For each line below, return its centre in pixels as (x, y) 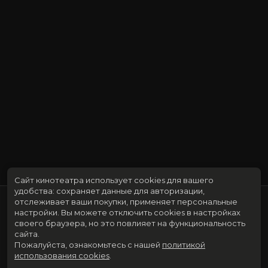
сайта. (27, 234)
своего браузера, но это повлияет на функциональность (130, 223)
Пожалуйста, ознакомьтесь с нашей (87, 245)
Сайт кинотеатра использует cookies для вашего (114, 180)
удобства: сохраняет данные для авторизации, (109, 191)
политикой (184, 245)
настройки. (38, 212)
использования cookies (62, 255)
